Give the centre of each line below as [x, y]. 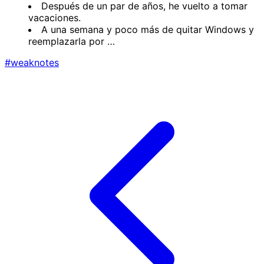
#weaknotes [32, 62]
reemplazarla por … [72, 41]
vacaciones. [55, 18]
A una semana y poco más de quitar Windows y [148, 29]
